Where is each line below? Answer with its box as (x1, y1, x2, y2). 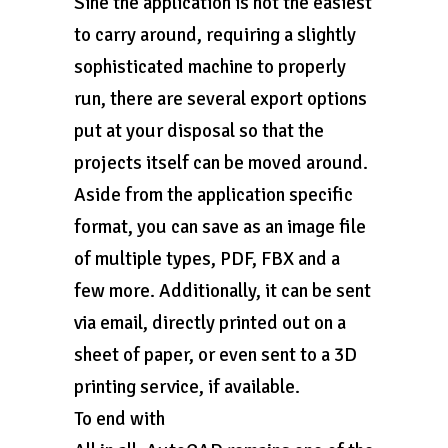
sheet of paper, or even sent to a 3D (74, 343, 357, 367)
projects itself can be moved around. (74, 151, 368, 175)
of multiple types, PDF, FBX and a (74, 247, 340, 271)
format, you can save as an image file (74, 215, 366, 239)
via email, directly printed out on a (74, 311, 346, 335)
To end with (74, 407, 165, 431)
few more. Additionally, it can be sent (74, 279, 371, 303)
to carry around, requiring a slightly (74, 23, 356, 47)
